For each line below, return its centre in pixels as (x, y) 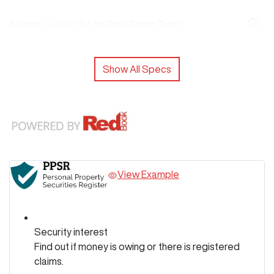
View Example (148, 175)
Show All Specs (137, 69)
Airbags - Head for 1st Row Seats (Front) (97, 25)
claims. (49, 261)
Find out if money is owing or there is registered (137, 247)
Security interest (71, 232)
